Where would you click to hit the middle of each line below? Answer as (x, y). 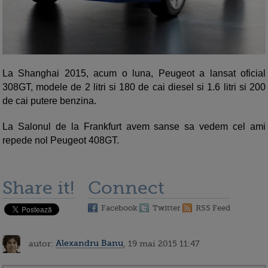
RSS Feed (213, 208)
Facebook (119, 208)
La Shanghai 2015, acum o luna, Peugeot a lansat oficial (134, 73)
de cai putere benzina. (51, 100)
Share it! (38, 188)
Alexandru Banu (89, 243)
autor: (41, 243)
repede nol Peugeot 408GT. (61, 140)
